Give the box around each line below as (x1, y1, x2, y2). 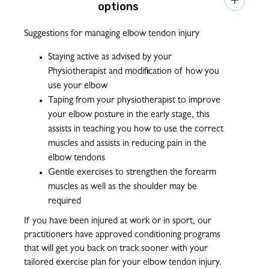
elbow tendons (48, 153, 105, 163)
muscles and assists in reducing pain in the (48, 139, 207, 149)
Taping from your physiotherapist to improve (48, 95, 220, 106)
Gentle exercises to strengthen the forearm (48, 168, 216, 178)
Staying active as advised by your (48, 52, 172, 62)
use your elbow (48, 81, 107, 91)
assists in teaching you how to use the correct (48, 124, 223, 134)
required (48, 196, 81, 207)
